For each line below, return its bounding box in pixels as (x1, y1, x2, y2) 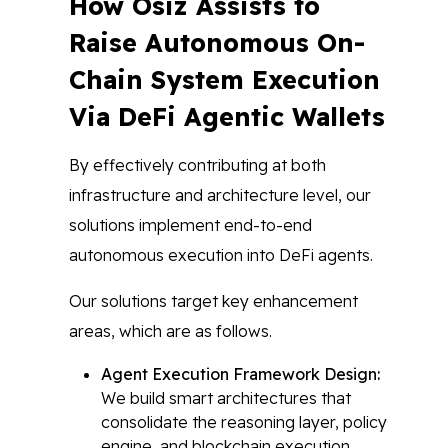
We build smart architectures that (101, 388, 351, 408)
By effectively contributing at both (69, 155, 326, 175)
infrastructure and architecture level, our (69, 185, 371, 205)
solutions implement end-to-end (69, 215, 312, 235)
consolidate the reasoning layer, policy (101, 412, 387, 432)
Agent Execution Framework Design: (101, 364, 380, 384)
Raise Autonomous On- (69, 27, 365, 58)
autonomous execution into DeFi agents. (69, 245, 373, 265)
